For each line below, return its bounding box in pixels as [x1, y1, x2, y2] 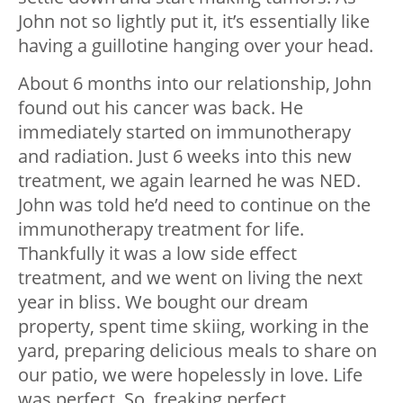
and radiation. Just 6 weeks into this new [18, 144, 352, 169]
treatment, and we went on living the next [18, 265, 363, 291]
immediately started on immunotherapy [18, 120, 351, 145]
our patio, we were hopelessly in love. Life [18, 363, 363, 388]
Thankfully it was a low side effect [18, 241, 297, 266]
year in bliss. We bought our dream [18, 290, 309, 315]
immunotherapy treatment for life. [18, 217, 304, 242]
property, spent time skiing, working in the [18, 314, 369, 339]
